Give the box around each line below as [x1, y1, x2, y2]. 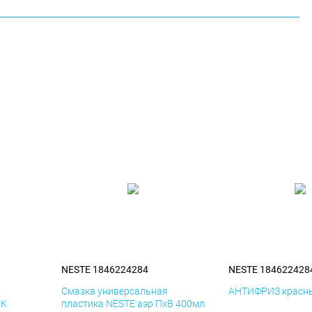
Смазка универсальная [61, 286, 168, 297]
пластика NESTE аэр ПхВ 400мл [61, 298, 205, 310]
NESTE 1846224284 [61, 264, 148, 276]
